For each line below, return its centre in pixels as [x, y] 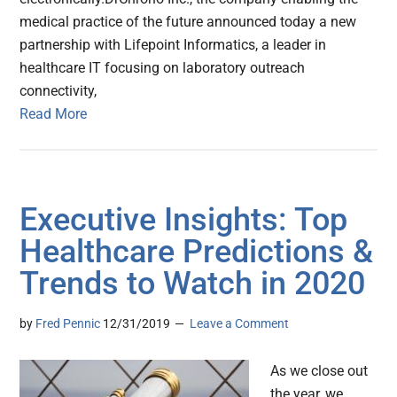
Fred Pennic [68, 324]
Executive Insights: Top [184, 220]
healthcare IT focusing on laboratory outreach [163, 68]
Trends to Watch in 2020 [193, 284]
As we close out [319, 371]
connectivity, [58, 91]
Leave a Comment [240, 324]
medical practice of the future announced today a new [188, 22]
